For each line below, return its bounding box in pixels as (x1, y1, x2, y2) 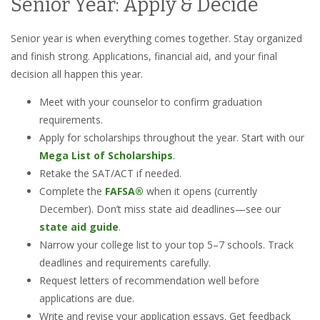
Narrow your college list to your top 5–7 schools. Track (39, 238, 294, 252)
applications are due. (39, 291, 134, 306)
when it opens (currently (144, 184, 257, 199)
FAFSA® (105, 184, 144, 199)
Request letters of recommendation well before (39, 274, 259, 288)
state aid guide (39, 220, 119, 234)
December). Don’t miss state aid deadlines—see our (39, 202, 281, 216)
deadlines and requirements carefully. (39, 256, 211, 270)
